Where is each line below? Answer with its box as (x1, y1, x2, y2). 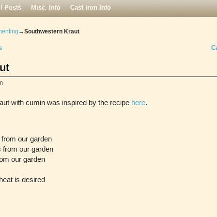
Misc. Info (31, 3, 61, 11)
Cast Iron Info (70, 3, 111, 11)
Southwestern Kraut (24, 28, 79, 35)
